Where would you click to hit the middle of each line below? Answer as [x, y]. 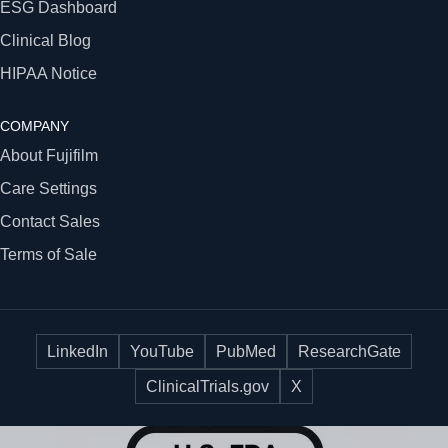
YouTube [162, 351]
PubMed [246, 351]
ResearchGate [349, 351]
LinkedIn [77, 351]
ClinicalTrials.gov [207, 386]
